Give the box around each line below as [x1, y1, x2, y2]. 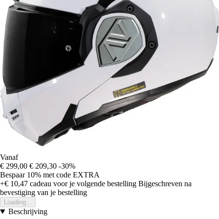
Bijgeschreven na [138, 179, 192, 188]
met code [43, 171, 73, 179]
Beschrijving [8, 207, 47, 216]
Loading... [4, 198, 32, 206]
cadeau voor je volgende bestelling [28, 179, 136, 188]
